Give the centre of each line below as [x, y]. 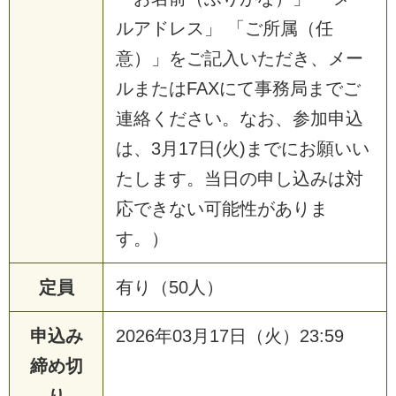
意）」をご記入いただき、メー [240, 58]
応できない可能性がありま [222, 208]
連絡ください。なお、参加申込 [240, 118]
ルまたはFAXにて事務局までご [238, 88]
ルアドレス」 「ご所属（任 [225, 28]
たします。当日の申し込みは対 [240, 178]
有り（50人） [170, 287]
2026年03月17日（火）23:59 [230, 335]
